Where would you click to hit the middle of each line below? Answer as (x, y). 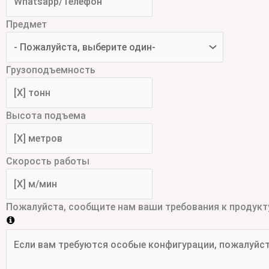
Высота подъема (46, 116)
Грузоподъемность (51, 70)
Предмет (26, 25)
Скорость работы (48, 162)
